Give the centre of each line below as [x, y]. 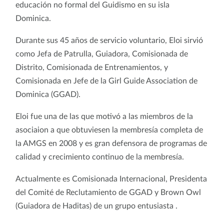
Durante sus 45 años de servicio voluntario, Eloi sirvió [109, 40]
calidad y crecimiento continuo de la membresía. [100, 157]
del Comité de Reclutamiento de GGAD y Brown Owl [108, 192]
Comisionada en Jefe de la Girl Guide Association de [106, 81]
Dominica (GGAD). [48, 94]
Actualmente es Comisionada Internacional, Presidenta [111, 179]
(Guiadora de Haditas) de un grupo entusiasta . [100, 206]
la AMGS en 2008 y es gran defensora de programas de [111, 143]
